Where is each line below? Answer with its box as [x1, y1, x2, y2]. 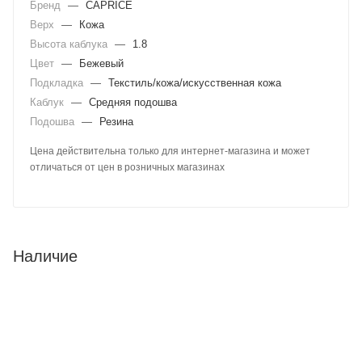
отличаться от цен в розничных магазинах [30, 161, 225, 173]
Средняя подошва [89, 95, 177, 108]
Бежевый [79, 57, 124, 69]
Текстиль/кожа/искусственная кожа [108, 76, 281, 89]
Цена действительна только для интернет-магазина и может [30, 145, 310, 157]
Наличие [13, 246, 78, 265]
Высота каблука [30, 37, 111, 50]
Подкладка [30, 76, 86, 89]
